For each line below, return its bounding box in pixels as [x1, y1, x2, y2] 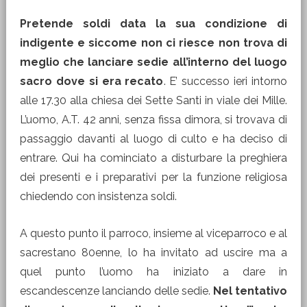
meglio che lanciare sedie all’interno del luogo [19, 56, 288, 69]
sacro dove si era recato [19, 75, 164, 88]
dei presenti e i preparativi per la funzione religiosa [19, 171, 288, 184]
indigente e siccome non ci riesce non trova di [19, 36, 288, 49]
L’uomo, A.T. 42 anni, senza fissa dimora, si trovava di [19, 113, 288, 126]
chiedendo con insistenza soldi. [19, 190, 177, 203]
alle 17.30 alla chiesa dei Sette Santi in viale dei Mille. [19, 94, 288, 107]
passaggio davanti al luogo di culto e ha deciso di [19, 132, 288, 145]
